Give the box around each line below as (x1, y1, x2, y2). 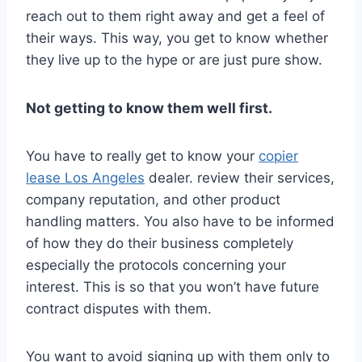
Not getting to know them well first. (26, 99, 272, 117)
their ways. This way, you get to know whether (26, 30, 328, 47)
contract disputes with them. (26, 301, 212, 318)
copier (259, 148, 298, 165)
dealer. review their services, (145, 170, 335, 187)
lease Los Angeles (26, 170, 145, 187)
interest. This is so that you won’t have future (26, 279, 319, 296)
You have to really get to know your (26, 148, 259, 165)
